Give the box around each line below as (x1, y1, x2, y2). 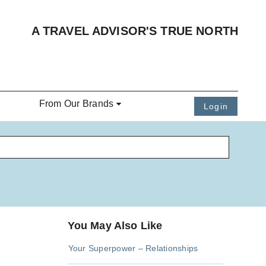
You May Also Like (67, 220, 163, 232)
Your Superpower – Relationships (68, 243, 198, 254)
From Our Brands (39, 99, 114, 109)
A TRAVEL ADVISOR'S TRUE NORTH (31, 24, 238, 37)
